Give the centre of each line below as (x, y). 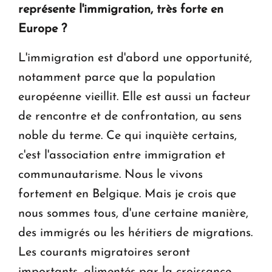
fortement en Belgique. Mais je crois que (127, 194)
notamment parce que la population (117, 77)
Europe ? (42, 29)
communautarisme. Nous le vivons (110, 175)
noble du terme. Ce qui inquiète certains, (127, 136)
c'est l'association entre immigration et (122, 155)
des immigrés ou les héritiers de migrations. (135, 233)
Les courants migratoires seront (104, 252)
